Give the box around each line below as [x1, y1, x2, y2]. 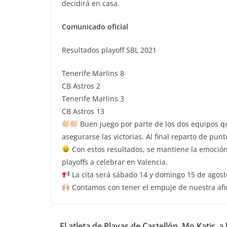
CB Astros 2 [62, 81, 100, 91]
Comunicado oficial [62, 21, 128, 31]
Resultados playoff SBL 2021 [62, 45, 159, 55]
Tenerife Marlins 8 [62, 68, 124, 78]
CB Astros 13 [62, 106, 104, 116]
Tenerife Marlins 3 [62, 93, 124, 103]
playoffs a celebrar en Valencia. [62, 157, 168, 167]
